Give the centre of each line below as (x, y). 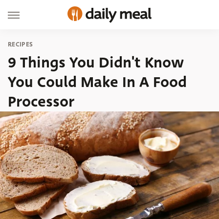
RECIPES (21, 44)
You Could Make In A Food (97, 82)
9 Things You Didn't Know (96, 63)
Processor (41, 102)
